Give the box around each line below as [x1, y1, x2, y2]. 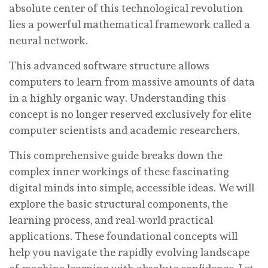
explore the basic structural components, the [9, 197, 228, 210]
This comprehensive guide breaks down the [9, 148, 223, 162]
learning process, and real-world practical [9, 213, 213, 226]
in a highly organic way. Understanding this [9, 91, 226, 104]
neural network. [9, 33, 88, 47]
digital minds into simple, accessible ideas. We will [9, 181, 254, 194]
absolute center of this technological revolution [9, 1, 243, 14]
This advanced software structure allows [9, 59, 209, 72]
